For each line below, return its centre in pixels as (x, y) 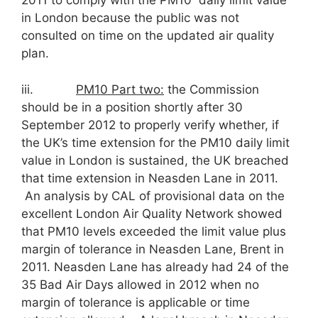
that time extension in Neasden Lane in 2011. (150, 178)
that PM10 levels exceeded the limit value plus (154, 231)
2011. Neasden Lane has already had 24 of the (155, 267)
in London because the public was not (130, 18)
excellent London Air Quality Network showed (152, 213)
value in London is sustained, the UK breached (155, 160)
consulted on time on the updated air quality (148, 36)
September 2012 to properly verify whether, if (150, 125)
